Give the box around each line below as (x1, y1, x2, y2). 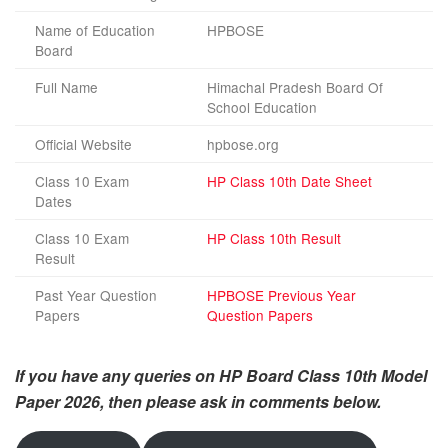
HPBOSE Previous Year (207, 284, 356, 305)
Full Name (35, 76, 98, 97)
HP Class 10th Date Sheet (207, 170, 372, 191)
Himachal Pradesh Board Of (207, 76, 383, 97)
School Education (207, 96, 317, 117)
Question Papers (207, 304, 313, 325)
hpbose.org (207, 133, 279, 154)
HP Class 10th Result (207, 227, 341, 248)
